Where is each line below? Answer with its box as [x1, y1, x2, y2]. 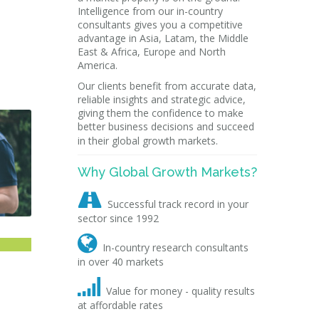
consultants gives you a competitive [77, 18, 243, 31]
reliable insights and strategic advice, [77, 93, 246, 106]
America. [77, 58, 117, 72]
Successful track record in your [107, 197, 249, 211]
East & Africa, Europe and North [77, 45, 226, 58]
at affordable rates [77, 298, 163, 312]
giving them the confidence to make [77, 106, 244, 120]
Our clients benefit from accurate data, [77, 79, 256, 93]
